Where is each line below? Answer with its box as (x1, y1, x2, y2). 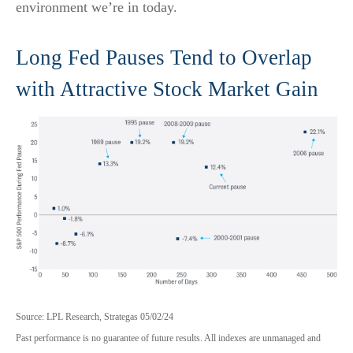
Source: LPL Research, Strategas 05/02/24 (16, 311, 173, 323)
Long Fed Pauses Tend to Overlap (16, 45, 312, 69)
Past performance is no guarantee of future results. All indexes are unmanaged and (16, 333, 321, 344)
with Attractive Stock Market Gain (16, 76, 318, 101)
